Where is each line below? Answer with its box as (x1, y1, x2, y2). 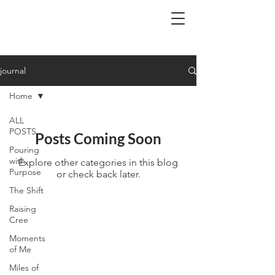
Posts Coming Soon (35, 130, 161, 147)
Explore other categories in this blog (18, 157, 178, 168)
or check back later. (56, 168, 141, 180)
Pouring (9, 144, 39, 155)
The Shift (9, 185, 44, 196)
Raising (9, 203, 36, 214)
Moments (9, 233, 45, 244)
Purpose (9, 166, 41, 177)
